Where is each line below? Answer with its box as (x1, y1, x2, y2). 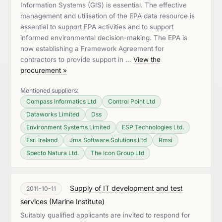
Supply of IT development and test (70, 184, 183, 192)
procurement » (20, 66, 67, 74)
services (20, 197, 47, 206)
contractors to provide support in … (20, 55, 133, 63)
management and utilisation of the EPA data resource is (20, 12, 195, 20)
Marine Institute (52, 197, 102, 206)
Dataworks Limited (26, 111, 79, 118)
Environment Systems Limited (26, 123, 110, 131)
